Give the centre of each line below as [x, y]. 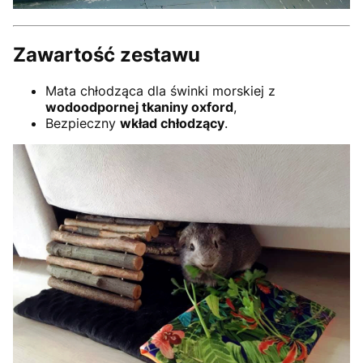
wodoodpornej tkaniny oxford [139, 107]
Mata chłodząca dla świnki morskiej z [160, 90]
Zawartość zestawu [107, 54]
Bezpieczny [83, 123]
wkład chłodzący [172, 123]
